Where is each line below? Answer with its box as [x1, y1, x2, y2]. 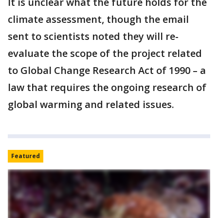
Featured [11, 151, 40, 160]
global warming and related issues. [8, 97, 174, 111]
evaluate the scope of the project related [8, 46, 202, 60]
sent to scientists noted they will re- [8, 29, 179, 43]
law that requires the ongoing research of [8, 80, 206, 94]
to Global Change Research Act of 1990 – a [8, 63, 206, 77]
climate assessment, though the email [8, 12, 189, 26]
